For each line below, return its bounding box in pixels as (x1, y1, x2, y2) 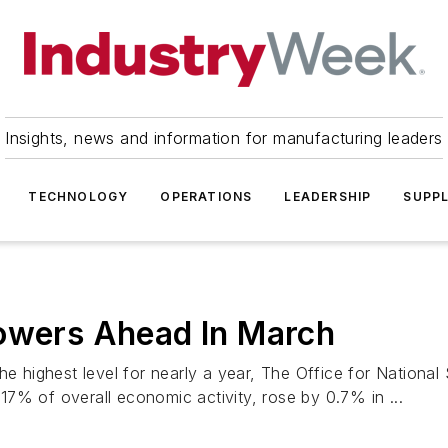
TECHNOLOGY (28, 189, 129, 204)
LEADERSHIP (284, 189, 372, 204)
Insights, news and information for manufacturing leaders (5, 128, 443, 148)
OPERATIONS (160, 189, 253, 204)
